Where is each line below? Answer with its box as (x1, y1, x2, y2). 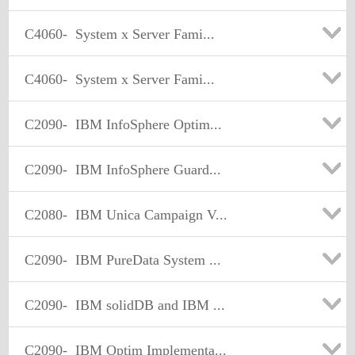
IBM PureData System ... (67, 252, 221, 268)
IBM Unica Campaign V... (67, 207, 227, 223)
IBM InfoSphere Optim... (67, 116, 222, 132)
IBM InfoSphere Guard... (67, 162, 221, 177)
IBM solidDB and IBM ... (67, 297, 225, 313)
